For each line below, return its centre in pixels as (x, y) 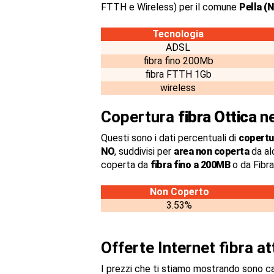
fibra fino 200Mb (178, 61)
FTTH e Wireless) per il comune (170, 7)
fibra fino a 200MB (190, 165)
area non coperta (211, 151)
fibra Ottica (217, 117)
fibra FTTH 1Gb (178, 74)
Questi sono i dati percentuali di (170, 138)
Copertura (139, 117)
